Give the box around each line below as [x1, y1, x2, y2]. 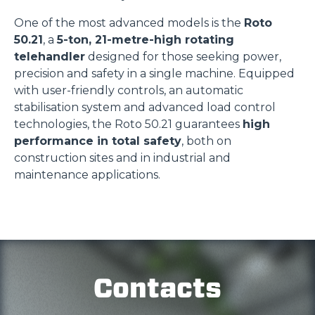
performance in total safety [14, 134, 181, 148]
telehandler [14, 50, 85, 63]
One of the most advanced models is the [14, 16, 244, 30]
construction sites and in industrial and [14, 151, 231, 165]
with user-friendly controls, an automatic [14, 84, 243, 97]
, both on [181, 134, 231, 148]
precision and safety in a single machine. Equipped [14, 67, 295, 80]
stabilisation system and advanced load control [14, 101, 276, 114]
